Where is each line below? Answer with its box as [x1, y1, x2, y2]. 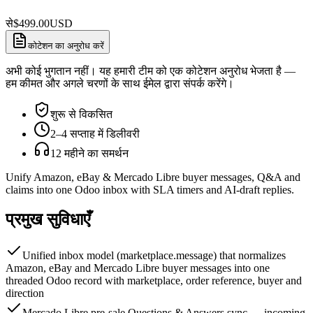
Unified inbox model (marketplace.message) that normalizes [22, 249, 286, 262]
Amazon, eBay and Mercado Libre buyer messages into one [6, 262, 270, 275]
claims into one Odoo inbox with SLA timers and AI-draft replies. [6, 183, 294, 196]
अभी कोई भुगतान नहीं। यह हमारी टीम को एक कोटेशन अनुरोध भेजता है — [6, 64, 296, 77]
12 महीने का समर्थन [50, 147, 129, 159]
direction [6, 287, 44, 300]
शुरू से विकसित [50, 108, 112, 120]
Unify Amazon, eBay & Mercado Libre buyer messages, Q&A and [6, 170, 300, 183]
